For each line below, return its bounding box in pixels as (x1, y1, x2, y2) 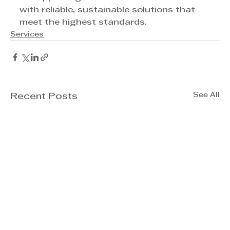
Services (10, 31, 44, 38)
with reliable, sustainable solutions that (20, 6, 198, 14)
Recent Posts (10, 92, 78, 101)
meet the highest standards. (20, 18, 147, 26)
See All (193, 91, 220, 99)
